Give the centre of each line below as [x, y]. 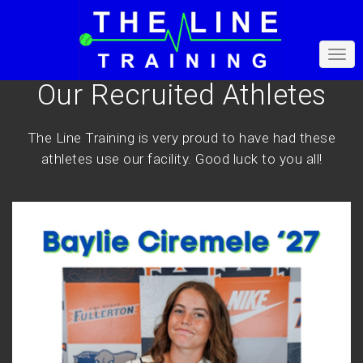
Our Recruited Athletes [181, 95]
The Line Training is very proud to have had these [181, 138]
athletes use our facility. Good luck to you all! [181, 159]
